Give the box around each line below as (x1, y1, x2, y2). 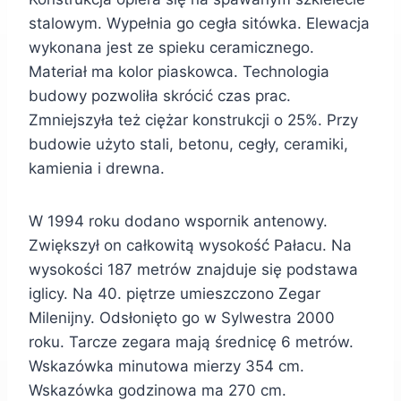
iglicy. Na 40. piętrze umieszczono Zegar (29, 285, 320, 303)
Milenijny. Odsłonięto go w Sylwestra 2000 (29, 309, 335, 328)
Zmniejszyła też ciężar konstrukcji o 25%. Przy (29, 111, 358, 130)
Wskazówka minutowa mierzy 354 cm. (29, 357, 304, 376)
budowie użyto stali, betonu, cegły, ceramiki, (29, 135, 348, 154)
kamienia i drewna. (29, 159, 165, 178)
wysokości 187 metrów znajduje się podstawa (29, 260, 358, 279)
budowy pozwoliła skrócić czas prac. (29, 87, 291, 106)
